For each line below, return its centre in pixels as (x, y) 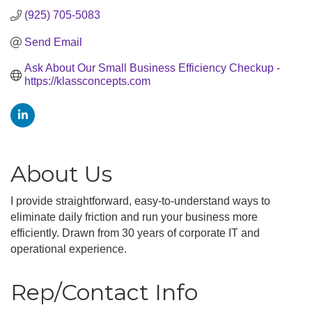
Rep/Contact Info (104, 292)
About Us (61, 174)
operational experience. (69, 249)
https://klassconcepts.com (87, 81)
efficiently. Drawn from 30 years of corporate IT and (135, 233)
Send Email (53, 42)
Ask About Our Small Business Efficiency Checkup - (152, 68)
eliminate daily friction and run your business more (134, 217)
